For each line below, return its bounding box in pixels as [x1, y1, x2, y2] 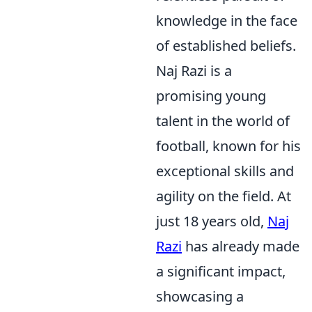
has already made [182, 237, 299, 256]
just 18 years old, [156, 212, 267, 231]
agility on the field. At [156, 187, 291, 205]
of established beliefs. [156, 36, 296, 55]
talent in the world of [156, 111, 290, 130]
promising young [156, 86, 266, 105]
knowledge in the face [156, 11, 297, 30]
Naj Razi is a [156, 61, 232, 80]
